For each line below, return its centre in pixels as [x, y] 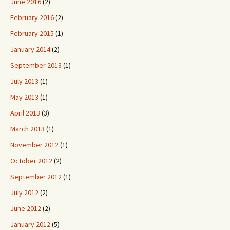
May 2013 [24, 97]
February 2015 [32, 33]
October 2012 [31, 161]
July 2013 [24, 81]
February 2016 [32, 17]
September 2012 [36, 177]
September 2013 [36, 65]
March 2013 [27, 129]
